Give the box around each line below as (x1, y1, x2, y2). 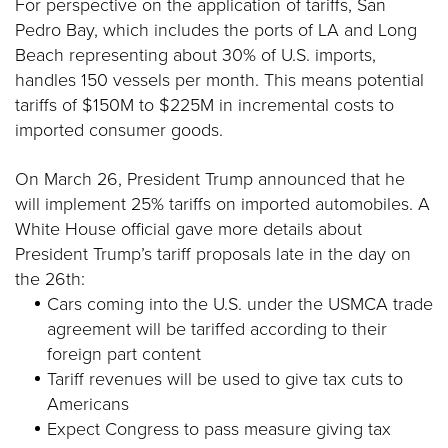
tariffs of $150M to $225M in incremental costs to (15, 92, 394, 118)
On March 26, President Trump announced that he (15, 166, 405, 192)
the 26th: (15, 266, 85, 292)
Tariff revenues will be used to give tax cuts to (47, 366, 403, 392)
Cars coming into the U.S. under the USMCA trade (47, 291, 433, 317)
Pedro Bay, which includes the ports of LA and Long (15, 17, 417, 43)
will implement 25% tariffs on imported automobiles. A (15, 191, 430, 217)
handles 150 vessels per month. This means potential (15, 67, 424, 93)
